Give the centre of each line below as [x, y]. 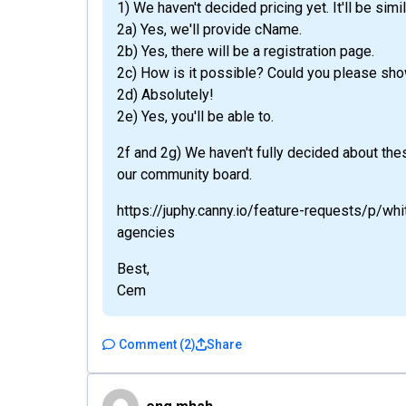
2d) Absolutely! [165, 95]
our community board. [184, 174]
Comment [148, 344]
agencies [146, 232]
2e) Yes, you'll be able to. [195, 116]
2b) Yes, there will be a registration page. [246, 51]
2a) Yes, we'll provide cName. [209, 29]
